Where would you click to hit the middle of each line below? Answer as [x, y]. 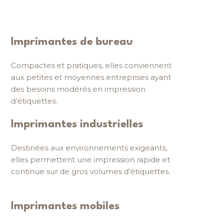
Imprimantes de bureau [72, 42]
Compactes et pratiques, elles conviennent [91, 66]
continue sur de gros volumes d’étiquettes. [90, 171]
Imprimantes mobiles [65, 206]
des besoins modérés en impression [78, 89]
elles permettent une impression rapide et [90, 159]
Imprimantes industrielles [77, 124]
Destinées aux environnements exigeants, [89, 147]
